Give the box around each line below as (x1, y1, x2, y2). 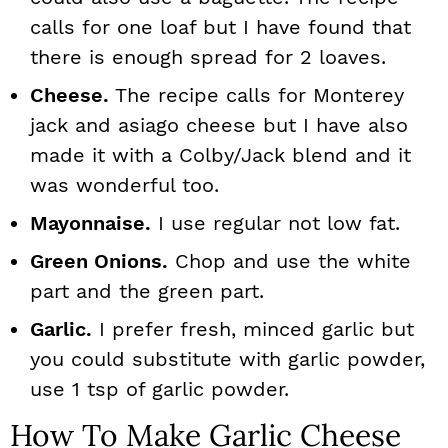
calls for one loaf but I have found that (30, 15, 411, 39)
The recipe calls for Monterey (109, 83, 404, 107)
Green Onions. (30, 249, 168, 273)
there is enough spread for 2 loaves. (30, 45, 386, 69)
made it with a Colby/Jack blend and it (30, 143, 411, 167)
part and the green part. (30, 279, 264, 303)
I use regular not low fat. (151, 211, 400, 235)
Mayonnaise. (30, 211, 151, 235)
